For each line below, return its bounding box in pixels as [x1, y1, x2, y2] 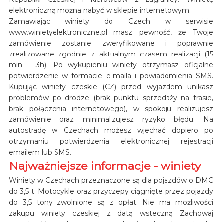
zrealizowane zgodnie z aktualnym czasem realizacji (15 [8, 49, 214, 58]
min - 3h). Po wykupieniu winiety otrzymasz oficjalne [8, 60, 214, 69]
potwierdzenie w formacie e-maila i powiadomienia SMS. [8, 71, 214, 80]
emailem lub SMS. [8, 147, 71, 157]
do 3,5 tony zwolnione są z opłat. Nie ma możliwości [8, 197, 214, 207]
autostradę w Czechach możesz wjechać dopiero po [8, 125, 214, 135]
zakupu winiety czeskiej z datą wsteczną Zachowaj [8, 208, 214, 218]
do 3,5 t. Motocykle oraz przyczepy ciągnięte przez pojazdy [8, 186, 214, 196]
